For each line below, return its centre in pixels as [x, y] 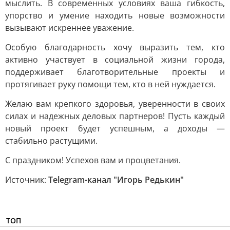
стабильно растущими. [51, 141]
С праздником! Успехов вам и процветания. [93, 160]
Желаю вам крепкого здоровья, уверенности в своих [115, 104]
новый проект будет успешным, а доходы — [115, 128]
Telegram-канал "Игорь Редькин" [116, 180]
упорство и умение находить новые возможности [115, 15]
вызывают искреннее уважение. [70, 28]
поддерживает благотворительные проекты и [115, 72]
